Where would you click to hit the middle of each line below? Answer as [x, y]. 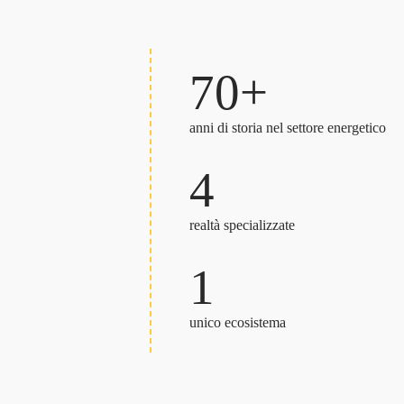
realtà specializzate [242, 225]
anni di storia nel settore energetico [288, 128]
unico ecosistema [238, 323]
